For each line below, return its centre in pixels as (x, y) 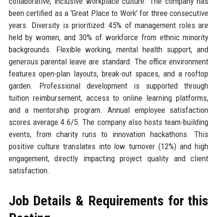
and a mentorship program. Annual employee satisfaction (108, 110)
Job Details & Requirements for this (108, 201)
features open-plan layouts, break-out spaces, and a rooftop (108, 74)
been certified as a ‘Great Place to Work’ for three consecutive (108, 13)
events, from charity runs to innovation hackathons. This (108, 134)
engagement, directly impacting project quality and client (108, 159)
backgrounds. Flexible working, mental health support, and (108, 50)
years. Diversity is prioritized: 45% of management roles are (108, 25)
